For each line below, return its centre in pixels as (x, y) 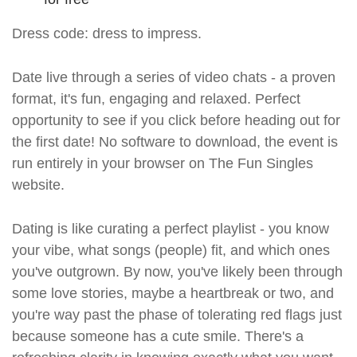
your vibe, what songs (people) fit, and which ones (171, 250)
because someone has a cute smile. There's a (158, 336)
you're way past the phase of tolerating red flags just (177, 314)
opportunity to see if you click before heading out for (176, 120)
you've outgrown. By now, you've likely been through (177, 271)
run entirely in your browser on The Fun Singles (163, 163)
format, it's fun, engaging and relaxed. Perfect (156, 98)
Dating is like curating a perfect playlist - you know (171, 228)
